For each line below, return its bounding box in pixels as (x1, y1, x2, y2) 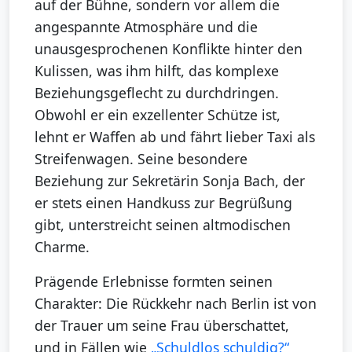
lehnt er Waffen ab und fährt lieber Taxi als (35, 127, 315, 147)
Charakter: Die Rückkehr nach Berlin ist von (35, 294, 317, 313)
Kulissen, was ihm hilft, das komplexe (35, 61, 279, 81)
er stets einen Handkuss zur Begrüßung (35, 193, 292, 213)
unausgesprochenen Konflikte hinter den (35, 39, 302, 59)
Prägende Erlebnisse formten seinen (35, 272, 273, 291)
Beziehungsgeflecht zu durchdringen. (35, 83, 279, 103)
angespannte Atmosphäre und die (35, 17, 258, 37)
